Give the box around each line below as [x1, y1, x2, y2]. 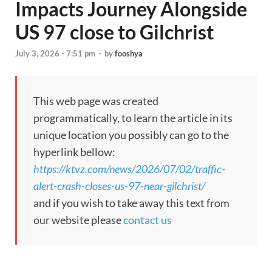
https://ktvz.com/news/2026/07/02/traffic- [33, 162, 225, 176]
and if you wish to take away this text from [33, 196, 229, 210]
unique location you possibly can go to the [33, 128, 229, 142]
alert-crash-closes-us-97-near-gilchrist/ [33, 179, 205, 193]
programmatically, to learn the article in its [33, 111, 233, 125]
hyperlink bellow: [33, 145, 115, 159]
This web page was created [33, 94, 158, 108]
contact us [123, 213, 172, 227]
